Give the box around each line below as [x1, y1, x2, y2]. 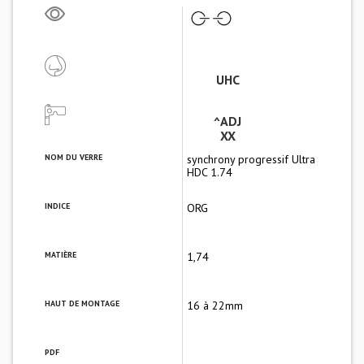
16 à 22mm [187, 298, 243, 313]
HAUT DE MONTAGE [44, 298, 119, 309]
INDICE [44, 201, 70, 211]
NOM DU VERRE [44, 152, 102, 162]
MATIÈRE [44, 249, 76, 260]
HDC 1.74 [187, 165, 232, 180]
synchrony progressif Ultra [187, 152, 315, 167]
